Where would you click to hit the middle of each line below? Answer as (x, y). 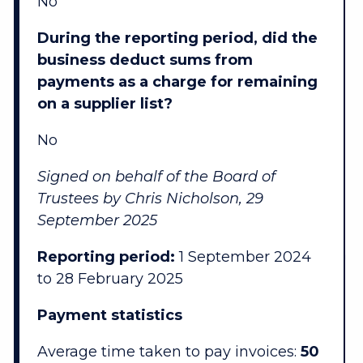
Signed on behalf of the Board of (156, 177)
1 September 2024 (243, 257)
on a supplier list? (105, 104)
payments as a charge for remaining (177, 82)
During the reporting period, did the (177, 38)
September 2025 (97, 221)
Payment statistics (109, 316)
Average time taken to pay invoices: (169, 352)
